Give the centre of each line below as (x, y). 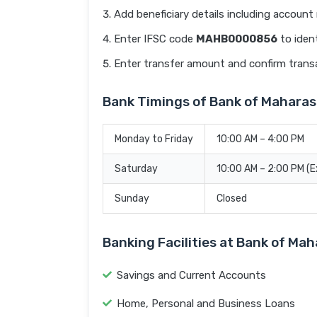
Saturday (136, 169)
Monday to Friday (154, 139)
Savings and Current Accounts (191, 276)
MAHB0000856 (237, 39)
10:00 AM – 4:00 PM (260, 139)
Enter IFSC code (155, 39)
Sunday (132, 199)
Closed (232, 199)
